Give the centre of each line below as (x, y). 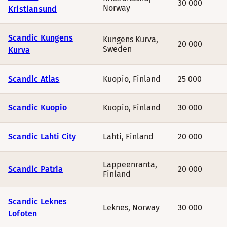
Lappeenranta (129, 164)
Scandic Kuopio (38, 108)
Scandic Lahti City (42, 137)
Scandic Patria (36, 169)
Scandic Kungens (41, 38)
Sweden (117, 49)
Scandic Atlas (34, 79)
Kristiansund (33, 9)
